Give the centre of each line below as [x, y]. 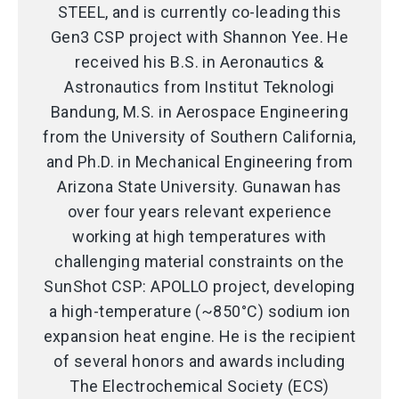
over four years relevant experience [199, 211]
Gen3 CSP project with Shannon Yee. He [199, 37]
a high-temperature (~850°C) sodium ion [199, 311]
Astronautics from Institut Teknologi [199, 86]
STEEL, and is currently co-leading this [199, 12]
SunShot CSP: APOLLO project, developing [199, 286]
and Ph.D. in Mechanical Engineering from [199, 161]
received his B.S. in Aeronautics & [199, 61]
